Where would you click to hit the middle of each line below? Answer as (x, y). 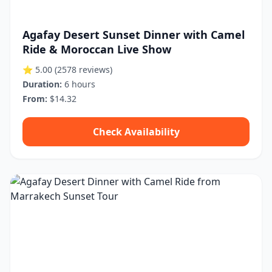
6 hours (79, 84)
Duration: (42, 84)
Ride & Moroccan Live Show (97, 49)
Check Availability (136, 132)
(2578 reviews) (83, 70)
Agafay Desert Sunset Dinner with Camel (134, 35)
